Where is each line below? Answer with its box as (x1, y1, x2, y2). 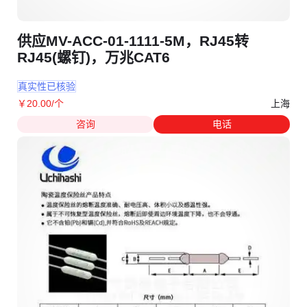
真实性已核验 (18, 80, 75, 92)
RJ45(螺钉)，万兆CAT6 (17, 49, 170, 66)
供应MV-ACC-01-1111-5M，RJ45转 (17, 33, 249, 49)
